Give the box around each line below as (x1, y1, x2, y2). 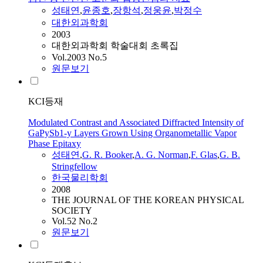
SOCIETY (52, 205, 92, 216)
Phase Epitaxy (28, 139, 81, 149)
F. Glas (191, 150, 217, 160)
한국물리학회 (52, 173, 108, 183)
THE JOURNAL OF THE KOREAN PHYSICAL (52, 195, 244, 205)
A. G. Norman (134, 150, 188, 160)
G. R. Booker (82, 150, 132, 160)
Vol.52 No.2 (52, 216, 97, 227)
